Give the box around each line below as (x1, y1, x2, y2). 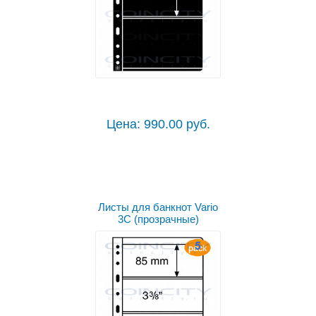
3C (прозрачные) (117, 213, 199, 226)
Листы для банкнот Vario (98, 201, 218, 214)
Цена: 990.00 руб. (106, 117, 210, 132)
